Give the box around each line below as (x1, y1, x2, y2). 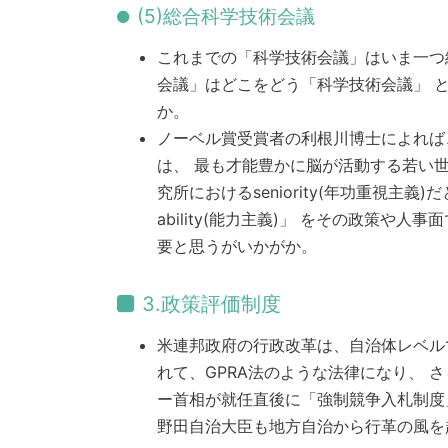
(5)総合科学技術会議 (137, 4, 315, 29)
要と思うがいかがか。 (157, 236, 317, 257)
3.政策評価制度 (142, 292, 281, 317)
